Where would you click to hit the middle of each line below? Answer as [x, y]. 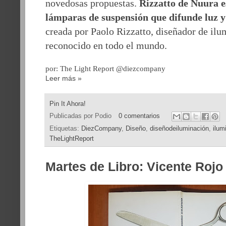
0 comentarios [139, 116]
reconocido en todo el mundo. [106, 46]
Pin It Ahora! [68, 104]
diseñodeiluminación [179, 129]
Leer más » [64, 78]
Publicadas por [72, 116]
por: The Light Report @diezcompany [105, 69]
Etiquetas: [65, 129]
